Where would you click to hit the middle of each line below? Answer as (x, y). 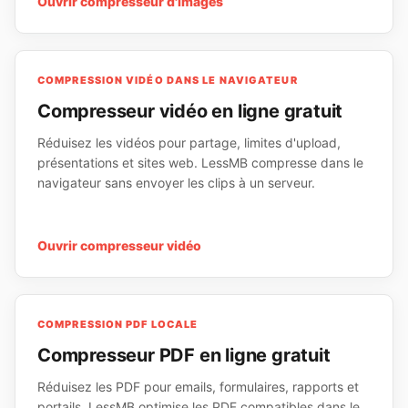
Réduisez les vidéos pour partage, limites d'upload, (189, 143)
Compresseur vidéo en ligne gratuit (190, 111)
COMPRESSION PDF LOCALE (118, 324)
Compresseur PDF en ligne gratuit (184, 355)
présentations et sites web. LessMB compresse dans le (200, 163)
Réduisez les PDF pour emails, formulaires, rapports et (198, 387)
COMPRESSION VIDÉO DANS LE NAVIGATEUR (168, 80)
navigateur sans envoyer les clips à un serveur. (176, 183)
